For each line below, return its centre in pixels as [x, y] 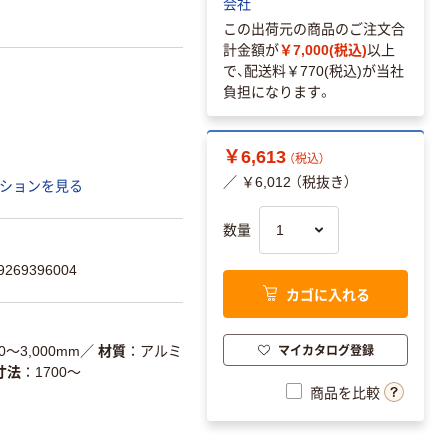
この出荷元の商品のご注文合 [314, 29]
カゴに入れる [327, 293]
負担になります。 [277, 92]
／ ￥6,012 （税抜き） [287, 182]
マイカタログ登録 [325, 349]
